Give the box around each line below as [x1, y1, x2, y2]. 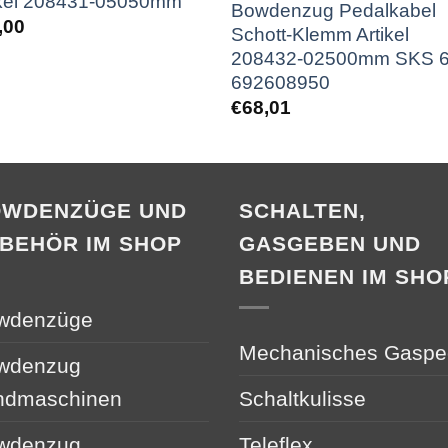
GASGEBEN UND [239, 231, 422, 255]
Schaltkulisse [239, 386, 366, 410]
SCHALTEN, [239, 198, 367, 222]
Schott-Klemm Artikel [231, 24, 410, 46]
